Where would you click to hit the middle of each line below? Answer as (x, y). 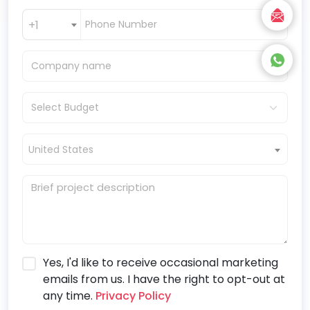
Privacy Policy (132, 296)
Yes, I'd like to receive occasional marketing (161, 263)
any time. (68, 296)
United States (61, 150)
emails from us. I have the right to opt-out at (164, 280)
